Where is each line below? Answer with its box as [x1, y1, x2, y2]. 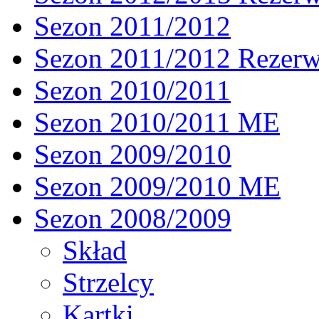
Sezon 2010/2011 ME [34, 106, 280, 137]
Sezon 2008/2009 [34, 202, 231, 234]
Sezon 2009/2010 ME [34, 170, 281, 202]
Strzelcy [63, 266, 154, 298]
